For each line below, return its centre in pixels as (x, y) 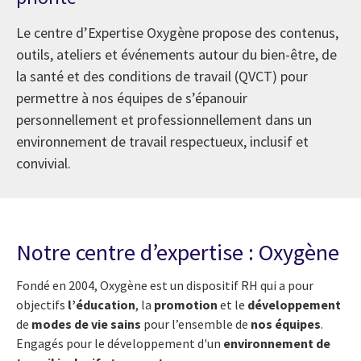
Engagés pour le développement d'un (120, 343)
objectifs (42, 304)
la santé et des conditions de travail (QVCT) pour (162, 76)
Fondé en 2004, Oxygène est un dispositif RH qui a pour (165, 285)
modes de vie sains (87, 324)
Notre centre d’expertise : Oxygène (178, 252)
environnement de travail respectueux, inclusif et (162, 141)
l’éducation (102, 304)
